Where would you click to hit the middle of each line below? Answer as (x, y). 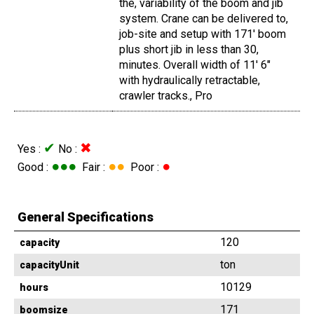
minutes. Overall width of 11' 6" (195, 65)
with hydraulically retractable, (190, 81)
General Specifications (86, 217)
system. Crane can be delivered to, (204, 19)
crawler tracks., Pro (166, 96)
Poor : (143, 168)
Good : (34, 168)
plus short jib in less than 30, (189, 50)
